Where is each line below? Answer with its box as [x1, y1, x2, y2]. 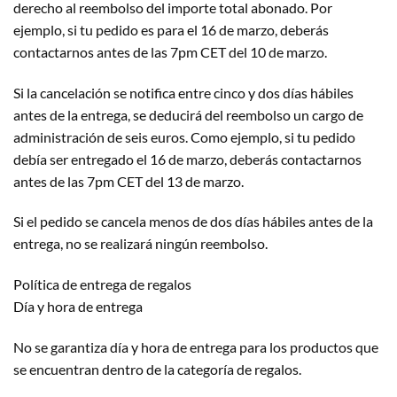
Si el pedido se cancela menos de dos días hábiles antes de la [13, 213, 373, 230]
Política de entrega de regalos [13, 276, 191, 293]
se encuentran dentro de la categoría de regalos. [13, 360, 301, 378]
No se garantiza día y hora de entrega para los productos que [13, 338, 378, 355]
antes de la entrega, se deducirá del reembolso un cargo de [13, 105, 363, 123]
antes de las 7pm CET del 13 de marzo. [13, 172, 244, 190]
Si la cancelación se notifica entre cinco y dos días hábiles [13, 83, 354, 101]
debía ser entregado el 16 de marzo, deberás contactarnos [13, 150, 362, 167]
